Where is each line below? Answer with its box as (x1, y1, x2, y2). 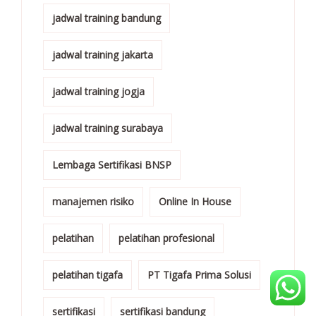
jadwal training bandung (52, 11, 161, 25)
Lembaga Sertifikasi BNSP (52, 157, 171, 171)
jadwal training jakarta (52, 47, 153, 61)
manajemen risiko (52, 194, 134, 208)
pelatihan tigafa (52, 267, 123, 281)
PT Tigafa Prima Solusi (147, 267, 251, 281)
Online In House (159, 194, 231, 208)
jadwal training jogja (52, 84, 145, 98)
